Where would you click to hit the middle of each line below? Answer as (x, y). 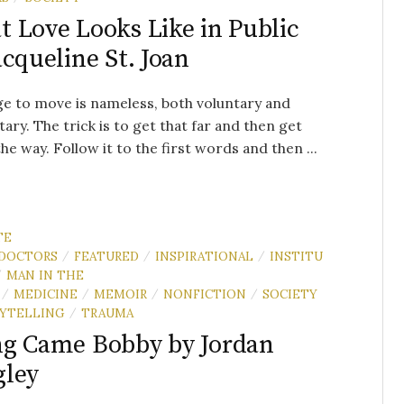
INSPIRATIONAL (204, 257)
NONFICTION (205, 294)
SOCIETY (290, 294)
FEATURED (106, 257)
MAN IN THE (45, 275)
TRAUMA (107, 313)
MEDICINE (46, 294)
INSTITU (296, 257)
